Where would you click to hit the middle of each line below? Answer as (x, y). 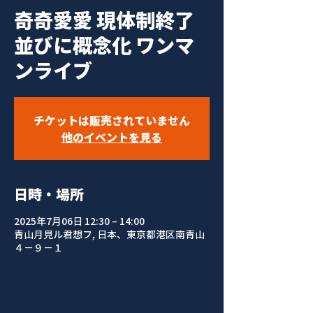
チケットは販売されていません (112, 120)
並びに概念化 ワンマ (104, 45)
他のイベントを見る (112, 137)
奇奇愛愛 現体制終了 (104, 20)
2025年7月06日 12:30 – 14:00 (79, 221)
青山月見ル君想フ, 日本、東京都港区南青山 (109, 234)
